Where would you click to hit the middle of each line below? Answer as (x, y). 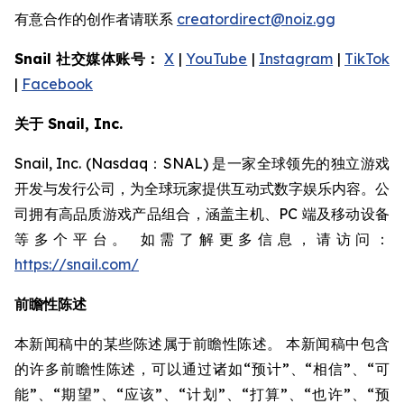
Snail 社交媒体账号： (87, 59)
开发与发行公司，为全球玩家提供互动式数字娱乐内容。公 (202, 188)
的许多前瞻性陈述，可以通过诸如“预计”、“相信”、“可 (202, 369)
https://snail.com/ (77, 264)
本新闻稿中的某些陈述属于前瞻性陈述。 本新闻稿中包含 (202, 344)
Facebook (57, 84)
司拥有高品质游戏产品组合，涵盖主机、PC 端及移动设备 (202, 214)
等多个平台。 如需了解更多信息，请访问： (202, 239)
